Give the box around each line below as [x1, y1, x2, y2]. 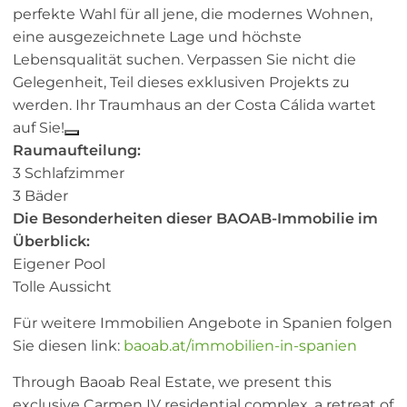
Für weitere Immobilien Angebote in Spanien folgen [13, 314, 392, 333]
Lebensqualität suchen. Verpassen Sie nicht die [13, 51, 356, 69]
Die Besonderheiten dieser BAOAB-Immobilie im [13, 210, 378, 228]
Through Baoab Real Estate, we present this [13, 373, 332, 392]
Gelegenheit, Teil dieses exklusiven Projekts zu [13, 74, 350, 92]
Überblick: [13, 233, 90, 251]
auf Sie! [13, 119, 65, 137]
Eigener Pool [13, 255, 105, 273]
